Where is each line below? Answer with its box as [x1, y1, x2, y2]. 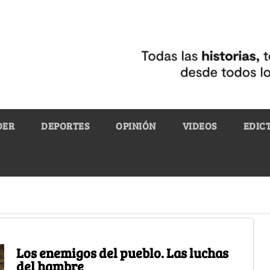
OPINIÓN [116, 119, 156, 132]
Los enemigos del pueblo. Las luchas [16, 243, 228, 262]
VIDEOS [182, 119, 217, 132]
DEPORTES [41, 119, 89, 132]
